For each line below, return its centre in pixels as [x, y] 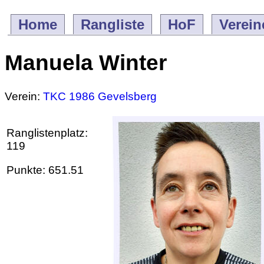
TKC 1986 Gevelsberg [100, 96]
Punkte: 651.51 [45, 170]
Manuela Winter [86, 62]
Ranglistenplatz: [47, 133]
